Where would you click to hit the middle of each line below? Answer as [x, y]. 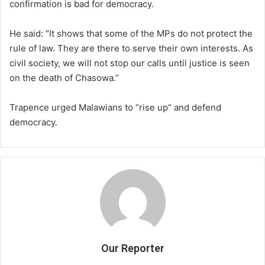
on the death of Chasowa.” [64, 77]
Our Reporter [132, 248]
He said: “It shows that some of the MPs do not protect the [131, 33]
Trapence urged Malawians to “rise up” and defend [115, 107]
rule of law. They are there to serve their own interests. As [131, 48]
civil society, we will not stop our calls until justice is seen [130, 63]
